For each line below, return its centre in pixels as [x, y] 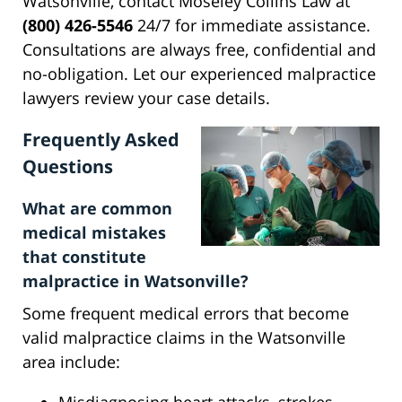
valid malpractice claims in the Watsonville [184, 338]
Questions [68, 167]
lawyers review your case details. [146, 98]
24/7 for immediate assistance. [252, 26]
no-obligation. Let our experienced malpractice [199, 74]
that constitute [84, 257]
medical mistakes [94, 233]
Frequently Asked [101, 140]
